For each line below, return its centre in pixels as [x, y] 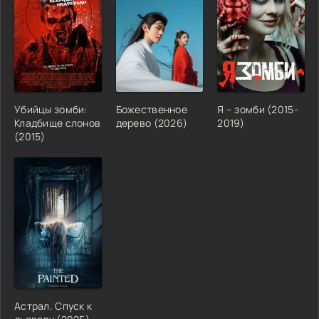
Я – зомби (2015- [258, 109]
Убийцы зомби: [51, 109]
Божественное [152, 109]
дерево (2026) [152, 122]
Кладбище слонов [58, 122]
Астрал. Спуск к [53, 305]
